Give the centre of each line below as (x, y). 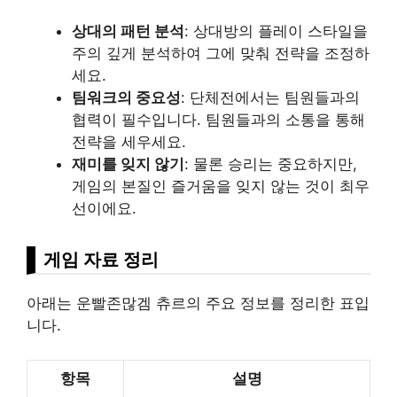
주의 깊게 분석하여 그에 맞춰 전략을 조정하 (221, 54)
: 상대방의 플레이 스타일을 (276, 31)
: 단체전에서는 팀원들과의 (270, 98)
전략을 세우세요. (129, 142)
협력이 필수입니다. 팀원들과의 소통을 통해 (218, 120)
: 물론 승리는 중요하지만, (271, 164)
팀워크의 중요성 (126, 98)
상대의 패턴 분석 (128, 31)
